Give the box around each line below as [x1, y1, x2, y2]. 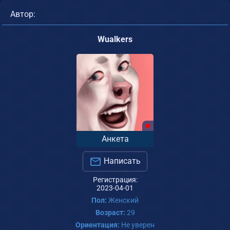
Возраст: [95, 208, 125, 217]
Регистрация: [92, 175, 138, 184]
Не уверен [120, 220, 155, 229]
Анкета [101, 133, 129, 144]
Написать [102, 156, 141, 166]
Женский [107, 196, 139, 204]
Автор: [10, 9, 35, 19]
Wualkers [98, 34, 132, 44]
